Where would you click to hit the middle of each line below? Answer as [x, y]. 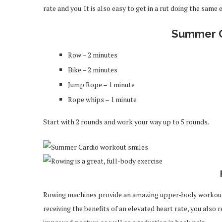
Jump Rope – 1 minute [101, 84]
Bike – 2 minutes [93, 70]
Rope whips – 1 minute [102, 99]
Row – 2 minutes [93, 55]
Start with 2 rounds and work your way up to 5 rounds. [126, 122]
